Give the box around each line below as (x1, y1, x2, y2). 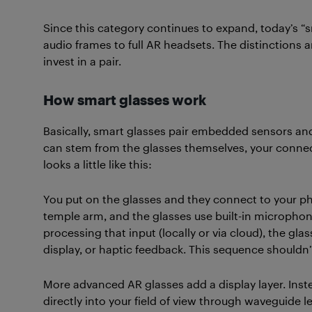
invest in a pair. (43, 54, 121, 68)
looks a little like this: (43, 157, 152, 171)
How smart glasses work (43, 91, 206, 108)
